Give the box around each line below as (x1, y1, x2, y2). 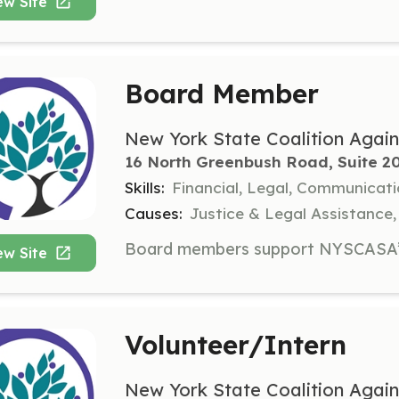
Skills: (125, 177, 165, 197)
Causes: (125, 203, 183, 223)
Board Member (125, 77, 319, 110)
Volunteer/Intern (125, 328, 346, 362)
